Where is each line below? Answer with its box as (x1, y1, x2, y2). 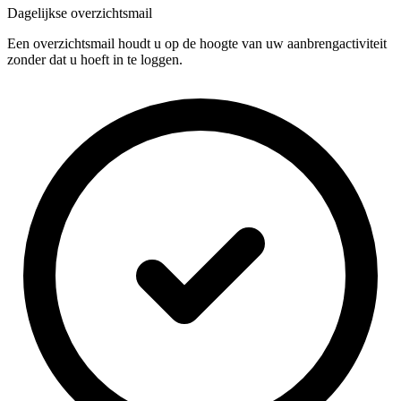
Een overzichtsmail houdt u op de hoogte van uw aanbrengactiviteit (7, 35, 387, 51)
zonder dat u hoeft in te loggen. (7, 51, 183, 67)
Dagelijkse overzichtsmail (7, 4, 152, 21)
